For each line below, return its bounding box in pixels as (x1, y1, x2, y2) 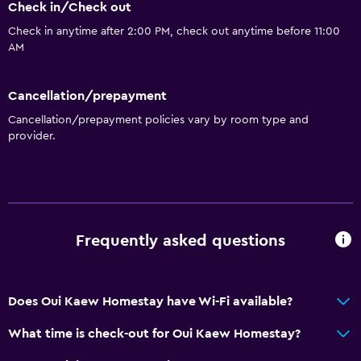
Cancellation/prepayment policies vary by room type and (8, 114, 309, 126)
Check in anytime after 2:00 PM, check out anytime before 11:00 (8, 26, 340, 38)
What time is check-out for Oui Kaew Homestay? (8, 326, 301, 340)
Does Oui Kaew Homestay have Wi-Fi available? (8, 294, 293, 308)
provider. (8, 130, 56, 142)
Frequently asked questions (76, 233, 285, 250)
